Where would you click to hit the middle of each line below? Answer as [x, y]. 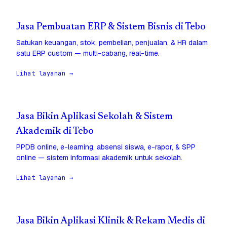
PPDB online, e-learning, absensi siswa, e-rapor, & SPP [106, 147]
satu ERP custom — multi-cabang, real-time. [88, 53]
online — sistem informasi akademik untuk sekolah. [99, 158]
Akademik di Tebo [55, 132]
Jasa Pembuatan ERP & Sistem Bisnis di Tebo [111, 27]
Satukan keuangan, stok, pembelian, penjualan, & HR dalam [112, 43]
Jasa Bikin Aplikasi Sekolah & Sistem [94, 117]
